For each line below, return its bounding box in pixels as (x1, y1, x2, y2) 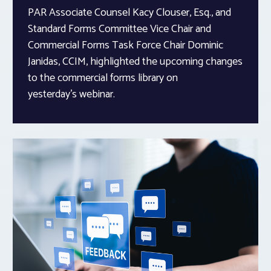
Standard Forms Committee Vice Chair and (28, 19, 211, 38)
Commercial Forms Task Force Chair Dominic (28, 36, 223, 54)
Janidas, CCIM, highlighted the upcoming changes (28, 52, 243, 71)
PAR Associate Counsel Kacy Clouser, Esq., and (28, 3, 231, 22)
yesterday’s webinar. (28, 85, 115, 103)
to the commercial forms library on (28, 68, 178, 87)
